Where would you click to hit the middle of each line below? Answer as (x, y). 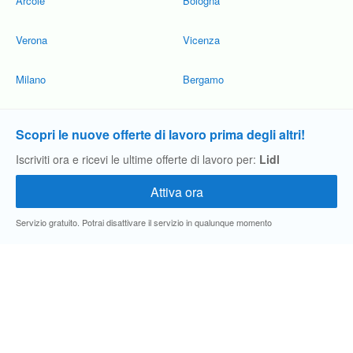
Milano (31, 79)
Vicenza (201, 40)
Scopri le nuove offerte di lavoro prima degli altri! (160, 134)
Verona (32, 40)
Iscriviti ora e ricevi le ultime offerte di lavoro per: (137, 159)
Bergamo (203, 79)
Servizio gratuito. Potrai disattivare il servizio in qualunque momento (144, 222)
